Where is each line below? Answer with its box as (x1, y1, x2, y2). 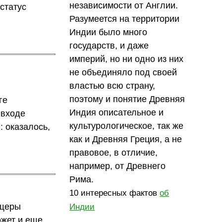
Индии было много (69, 27, 148, 37)
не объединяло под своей (69, 67, 177, 77)
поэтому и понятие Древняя (69, 94, 185, 104)
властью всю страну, (69, 80, 156, 91)
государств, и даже (69, 40, 149, 51)
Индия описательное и (69, 107, 164, 117)
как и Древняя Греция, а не (69, 134, 182, 144)
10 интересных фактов (69, 188, 160, 198)
